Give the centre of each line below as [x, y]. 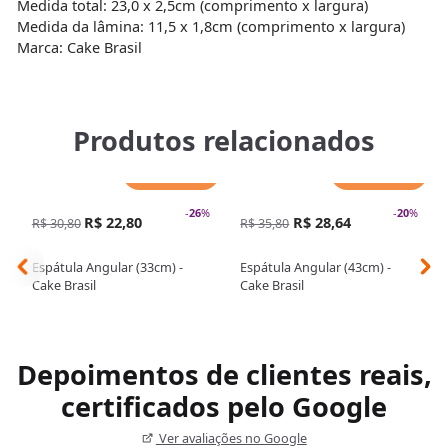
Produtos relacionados [224, 141]
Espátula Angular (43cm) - [316, 267]
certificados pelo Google [224, 407]
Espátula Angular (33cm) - [107, 267]
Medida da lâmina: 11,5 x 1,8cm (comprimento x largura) [210, 26]
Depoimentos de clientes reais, [224, 375]
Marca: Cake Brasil [79, 47]
